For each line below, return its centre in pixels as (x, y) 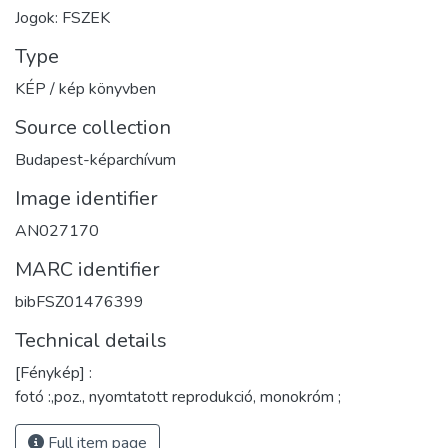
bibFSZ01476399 (79, 302)
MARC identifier (87, 270)
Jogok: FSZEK (62, 18)
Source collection (93, 128)
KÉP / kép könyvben (85, 89)
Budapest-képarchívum (95, 160)
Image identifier (86, 199)
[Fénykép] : (53, 373)
